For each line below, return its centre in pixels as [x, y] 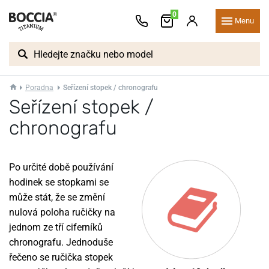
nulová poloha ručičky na [62, 212]
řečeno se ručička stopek [61, 257]
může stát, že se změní [57, 197]
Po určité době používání [61, 167]
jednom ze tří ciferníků [56, 227]
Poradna [39, 88]
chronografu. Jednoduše [61, 242]
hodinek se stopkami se [59, 182]
